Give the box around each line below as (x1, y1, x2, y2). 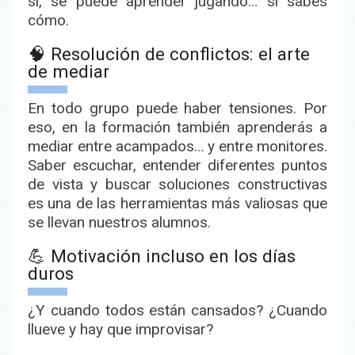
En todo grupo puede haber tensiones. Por (28, 98, 327, 117)
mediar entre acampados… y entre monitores (28, 136, 324, 155)
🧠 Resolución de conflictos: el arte (28, 43, 310, 65)
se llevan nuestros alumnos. (28, 212, 211, 231)
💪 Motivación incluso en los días (28, 245, 296, 267)
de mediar (28, 60, 109, 82)
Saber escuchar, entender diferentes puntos (28, 155, 327, 174)
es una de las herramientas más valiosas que (28, 193, 327, 212)
